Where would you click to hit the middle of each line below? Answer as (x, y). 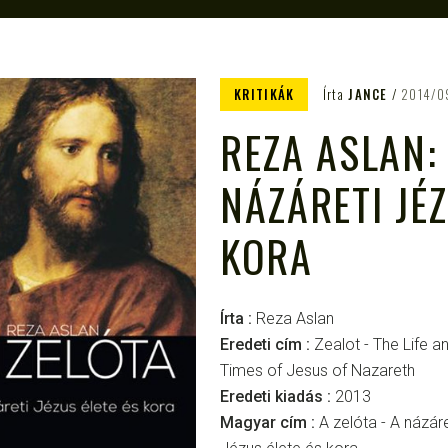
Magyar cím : (269, 422)
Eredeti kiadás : (277, 396)
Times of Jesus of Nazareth (317, 370)
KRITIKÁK (264, 94)
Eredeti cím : (267, 344)
